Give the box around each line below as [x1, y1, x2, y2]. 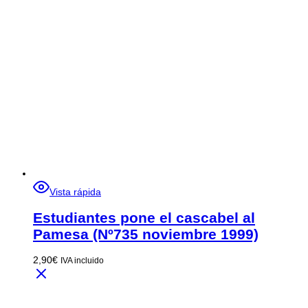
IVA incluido [60, 255, 104, 265]
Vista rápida [49, 186, 101, 198]
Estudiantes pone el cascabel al [33, 209, 255, 225]
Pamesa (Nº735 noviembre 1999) [33, 225, 258, 242]
